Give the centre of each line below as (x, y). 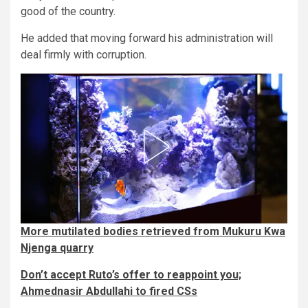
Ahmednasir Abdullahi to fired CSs (109, 291)
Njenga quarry (57, 247)
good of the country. (68, 11)
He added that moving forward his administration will (147, 38)
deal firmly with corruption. (84, 54)
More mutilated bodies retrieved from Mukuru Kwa (153, 231)
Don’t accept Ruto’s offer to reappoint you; (131, 274)
